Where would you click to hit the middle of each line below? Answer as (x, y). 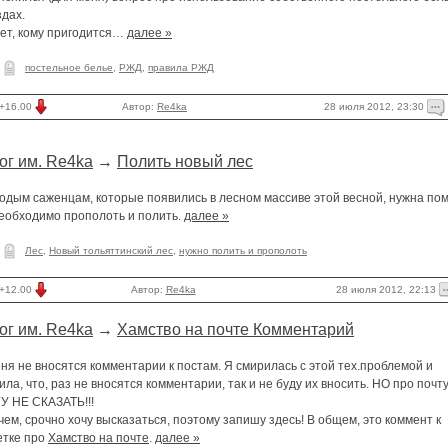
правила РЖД (181, 67)
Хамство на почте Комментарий (235, 329)
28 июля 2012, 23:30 (375, 106)
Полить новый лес (185, 161)
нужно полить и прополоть (243, 250)
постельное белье (69, 67)
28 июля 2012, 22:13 (387, 289)
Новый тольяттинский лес (111, 250)
